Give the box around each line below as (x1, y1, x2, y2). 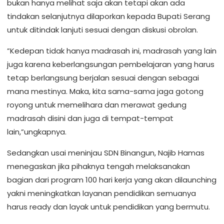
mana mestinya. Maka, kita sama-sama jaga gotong (7, 86, 203, 96)
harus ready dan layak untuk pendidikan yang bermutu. (7, 201, 210, 212)
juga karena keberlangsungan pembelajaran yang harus (7, 59, 214, 69)
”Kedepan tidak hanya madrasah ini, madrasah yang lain (7, 45, 216, 56)
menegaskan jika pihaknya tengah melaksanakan (7, 161, 190, 171)
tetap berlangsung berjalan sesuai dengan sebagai (7, 72, 199, 83)
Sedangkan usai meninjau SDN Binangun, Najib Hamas (7, 147, 204, 158)
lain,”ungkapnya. (7, 126, 66, 137)
